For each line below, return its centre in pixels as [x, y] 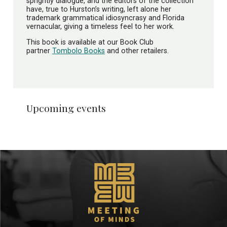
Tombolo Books [79, 51]
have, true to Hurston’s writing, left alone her [99, 9]
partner [39, 51]
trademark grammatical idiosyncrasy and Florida [105, 17]
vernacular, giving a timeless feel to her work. [100, 26]
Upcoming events [66, 108]
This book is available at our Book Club [90, 42]
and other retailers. [137, 51]
